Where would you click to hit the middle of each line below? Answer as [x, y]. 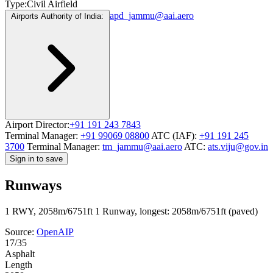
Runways [33, 185]
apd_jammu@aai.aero [152, 15]
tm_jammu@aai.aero [142, 146]
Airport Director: [37, 124]
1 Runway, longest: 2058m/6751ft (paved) [176, 211]
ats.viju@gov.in [238, 146]
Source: [21, 232]
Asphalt [20, 253]
